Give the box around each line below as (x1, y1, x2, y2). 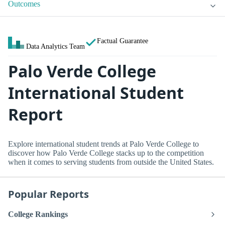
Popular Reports (8, 187, 89, 201)
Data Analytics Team (26, 42, 85, 51)
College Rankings (8, 210, 68, 219)
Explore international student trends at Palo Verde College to (8, 139, 199, 148)
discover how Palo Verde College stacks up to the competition (8, 148, 204, 157)
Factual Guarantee (97, 37, 148, 45)
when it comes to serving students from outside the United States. (8, 157, 214, 166)
